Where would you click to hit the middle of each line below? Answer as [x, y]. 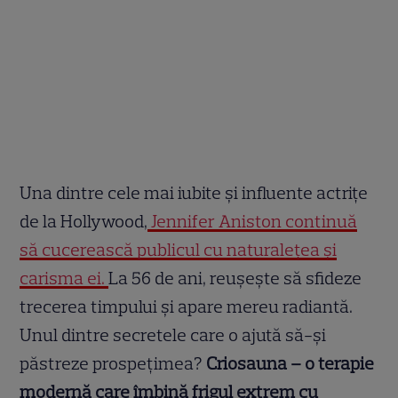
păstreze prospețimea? [113, 364]
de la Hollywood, [84, 222]
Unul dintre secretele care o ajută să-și [173, 335]
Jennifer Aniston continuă [253, 222]
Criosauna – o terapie [291, 364]
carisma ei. [64, 279]
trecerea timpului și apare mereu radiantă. [187, 307]
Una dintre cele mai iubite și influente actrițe [194, 193]
